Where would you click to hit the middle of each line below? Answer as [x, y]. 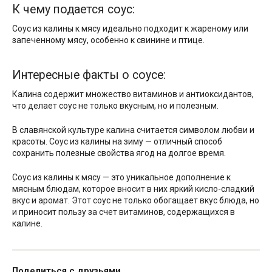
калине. [27, 224]
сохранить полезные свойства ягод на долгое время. [119, 153]
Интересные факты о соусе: [89, 75]
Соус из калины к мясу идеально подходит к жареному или [130, 29]
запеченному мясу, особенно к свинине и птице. [108, 40]
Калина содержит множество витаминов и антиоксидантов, [133, 94]
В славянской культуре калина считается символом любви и [133, 130]
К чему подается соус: [73, 9]
